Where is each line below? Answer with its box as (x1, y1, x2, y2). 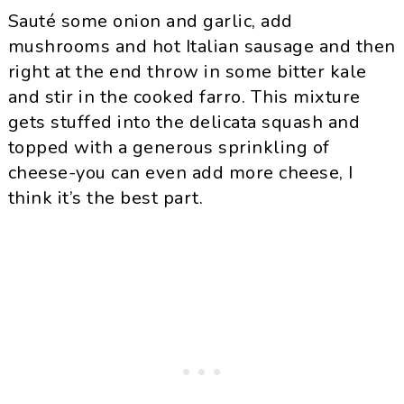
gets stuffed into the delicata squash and (7, 110, 361, 134)
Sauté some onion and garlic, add (7, 9, 293, 33)
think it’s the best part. (7, 186, 204, 210)
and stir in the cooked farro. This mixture (7, 85, 361, 109)
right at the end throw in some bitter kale (7, 60, 367, 84)
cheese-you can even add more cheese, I (7, 161, 353, 185)
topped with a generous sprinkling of (7, 135, 330, 160)
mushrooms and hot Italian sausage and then (7, 34, 396, 59)
